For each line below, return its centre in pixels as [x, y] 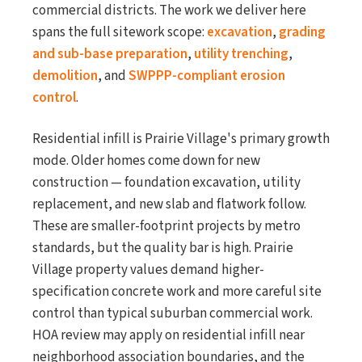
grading [302, 32]
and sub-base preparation [110, 54]
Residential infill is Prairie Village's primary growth [181, 139]
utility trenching [241, 54]
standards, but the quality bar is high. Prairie [163, 248]
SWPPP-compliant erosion [207, 76]
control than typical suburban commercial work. [173, 314]
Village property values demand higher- [148, 270]
